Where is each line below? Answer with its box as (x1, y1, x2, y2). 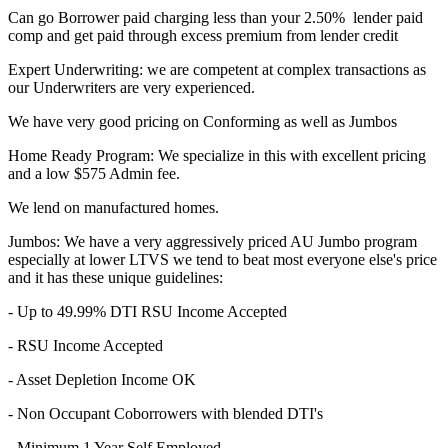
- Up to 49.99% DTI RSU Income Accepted (8, 303, 287, 321)
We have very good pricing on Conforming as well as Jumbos (8, 113, 397, 131)
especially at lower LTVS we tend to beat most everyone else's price (8, 251, 437, 269)
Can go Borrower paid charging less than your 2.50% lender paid (8, 9, 423, 27)
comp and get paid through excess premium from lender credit (8, 27, 398, 45)
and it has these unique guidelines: (8, 269, 223, 287)
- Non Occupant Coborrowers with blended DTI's (8, 405, 323, 423)
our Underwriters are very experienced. (8, 79, 255, 97)
